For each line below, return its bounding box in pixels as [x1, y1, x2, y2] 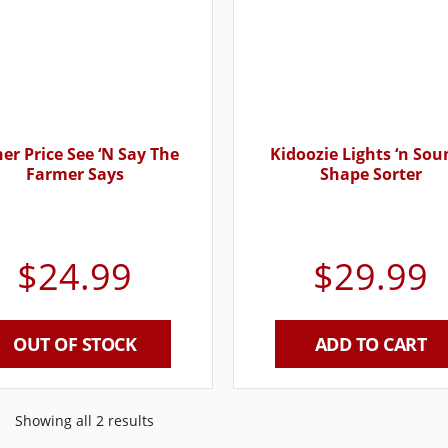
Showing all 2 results [14, 411, 154, 430]
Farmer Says [25, 163, 124, 185]
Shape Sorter [319, 163, 422, 185]
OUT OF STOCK [13, 332, 137, 356]
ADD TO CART [314, 332, 427, 356]
